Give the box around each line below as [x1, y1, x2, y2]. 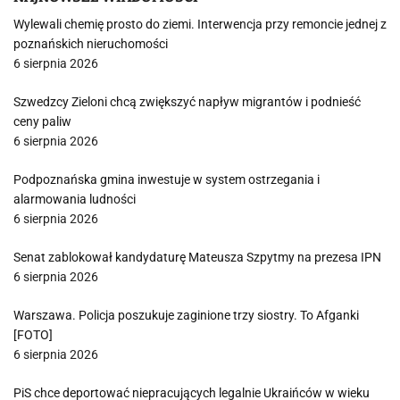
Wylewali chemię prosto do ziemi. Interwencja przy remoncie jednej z [13, 17, 387, 31]
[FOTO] [13, 328, 53, 342]
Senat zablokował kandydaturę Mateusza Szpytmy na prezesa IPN [13, 250, 381, 264]
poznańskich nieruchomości [13, 37, 168, 51]
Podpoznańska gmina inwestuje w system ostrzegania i [13, 172, 320, 187]
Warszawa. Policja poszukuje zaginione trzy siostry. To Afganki [13, 308, 359, 322]
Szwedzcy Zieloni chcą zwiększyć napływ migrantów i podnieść [13, 95, 361, 109]
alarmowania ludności [13, 192, 136, 206]
